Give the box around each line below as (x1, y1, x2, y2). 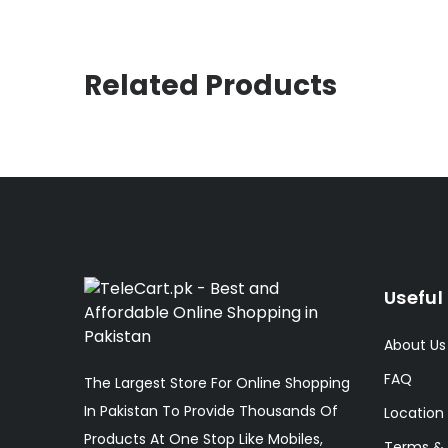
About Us (384, 335, 446, 356)
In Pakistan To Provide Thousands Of (84, 401, 338, 422)
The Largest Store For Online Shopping (84, 373, 350, 394)
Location (384, 403, 444, 424)
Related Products (84, 66, 337, 106)
